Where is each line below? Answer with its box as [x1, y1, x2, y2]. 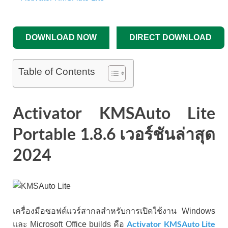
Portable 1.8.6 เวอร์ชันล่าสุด [13, 124, 215, 144]
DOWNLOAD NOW [25, 33, 97, 42]
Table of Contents [18, 66, 95, 77]
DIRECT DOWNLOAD [129, 33, 212, 42]
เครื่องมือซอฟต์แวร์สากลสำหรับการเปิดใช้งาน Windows [13, 206, 215, 215]
